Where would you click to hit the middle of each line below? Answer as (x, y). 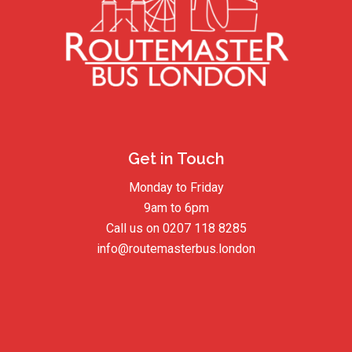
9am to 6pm (176, 208)
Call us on (134, 229)
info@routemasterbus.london (176, 249)
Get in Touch (176, 159)
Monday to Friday (176, 188)
